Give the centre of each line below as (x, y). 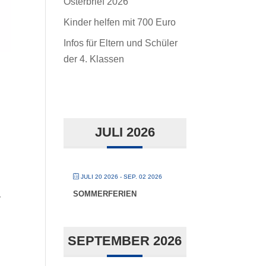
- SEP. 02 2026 (140, 177)
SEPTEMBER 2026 (125, 241)
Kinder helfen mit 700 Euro (120, 22)
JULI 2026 (125, 132)
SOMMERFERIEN (105, 194)
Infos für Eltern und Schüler (121, 43)
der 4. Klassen (94, 59)
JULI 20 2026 (100, 177)
